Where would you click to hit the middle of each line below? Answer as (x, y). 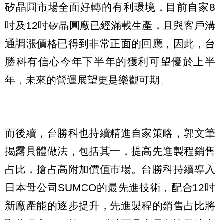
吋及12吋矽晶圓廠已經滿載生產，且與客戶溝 (110, 25)
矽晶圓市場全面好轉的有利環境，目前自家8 (110, 7)
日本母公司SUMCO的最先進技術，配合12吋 (110, 188)
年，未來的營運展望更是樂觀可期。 (87, 80)
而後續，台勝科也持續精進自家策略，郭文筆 (110, 133)
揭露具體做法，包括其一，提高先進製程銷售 (110, 151)
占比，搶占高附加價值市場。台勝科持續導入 (110, 169)
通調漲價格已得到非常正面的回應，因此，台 (110, 43)
